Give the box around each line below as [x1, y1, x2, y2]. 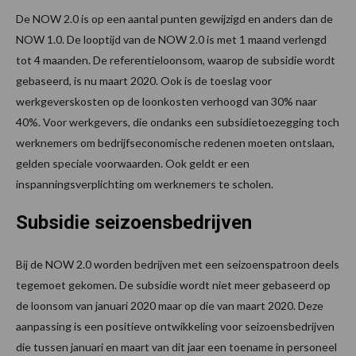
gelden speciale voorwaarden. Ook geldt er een [16, 156, 250, 170]
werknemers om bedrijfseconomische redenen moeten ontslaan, [16, 135, 335, 149]
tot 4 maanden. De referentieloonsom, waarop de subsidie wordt [16, 52, 335, 67]
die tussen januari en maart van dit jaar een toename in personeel [16, 339, 337, 354]
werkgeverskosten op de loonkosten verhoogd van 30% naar [16, 94, 317, 108]
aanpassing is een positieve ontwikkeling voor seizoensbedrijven [16, 319, 335, 333]
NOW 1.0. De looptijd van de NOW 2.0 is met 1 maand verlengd [16, 32, 327, 46]
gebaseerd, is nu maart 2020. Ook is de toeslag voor [16, 73, 272, 87]
